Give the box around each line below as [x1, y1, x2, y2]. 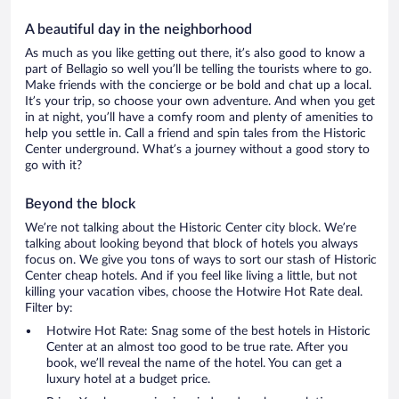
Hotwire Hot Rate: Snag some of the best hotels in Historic [46, 325, 370, 338]
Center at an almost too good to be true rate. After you [46, 341, 348, 354]
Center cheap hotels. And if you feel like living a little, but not [25, 270, 357, 283]
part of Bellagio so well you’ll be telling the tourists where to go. [25, 63, 371, 77]
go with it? [25, 159, 82, 173]
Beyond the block [25, 197, 135, 212]
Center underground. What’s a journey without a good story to [25, 143, 370, 157]
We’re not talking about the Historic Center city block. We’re [25, 222, 356, 235]
